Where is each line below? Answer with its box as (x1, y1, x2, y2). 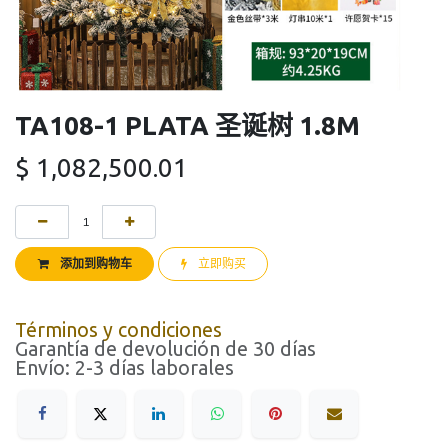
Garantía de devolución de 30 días (15, 338, 316, 361)
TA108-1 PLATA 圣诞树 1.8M (15, 110, 360, 140)
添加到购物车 (59, 257, 132, 272)
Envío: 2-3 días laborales (15, 357, 234, 380)
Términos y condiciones (15, 319, 222, 342)
